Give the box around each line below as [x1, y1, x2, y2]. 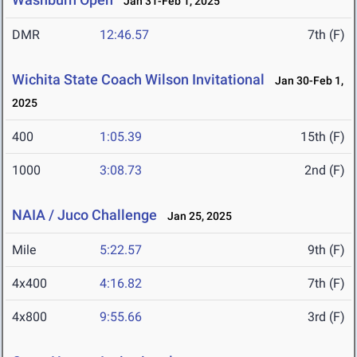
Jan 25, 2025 [160, 210, 232, 223]
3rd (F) [308, 309, 345, 325]
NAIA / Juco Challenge [12, 206, 157, 224]
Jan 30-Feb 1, [268, 74, 343, 88]
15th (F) [300, 129, 345, 145]
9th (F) [308, 242, 345, 258]
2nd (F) [304, 163, 345, 178]
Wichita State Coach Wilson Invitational [12, 71, 265, 88]
